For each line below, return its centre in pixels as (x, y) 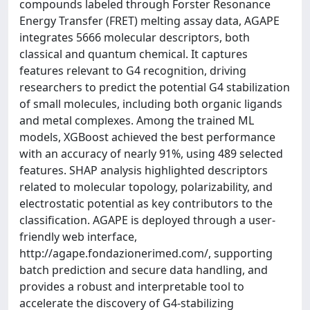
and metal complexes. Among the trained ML (137, 120)
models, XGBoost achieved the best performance (147, 137)
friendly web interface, (78, 236)
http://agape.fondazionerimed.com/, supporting (146, 253)
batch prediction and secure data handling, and (144, 270)
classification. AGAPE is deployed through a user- (147, 220)
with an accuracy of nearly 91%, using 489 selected (151, 153)
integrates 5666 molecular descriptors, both (135, 37)
